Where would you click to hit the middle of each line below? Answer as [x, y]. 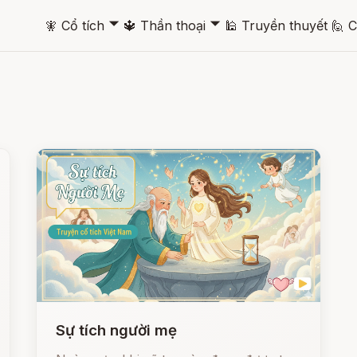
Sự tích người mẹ [117, 330]
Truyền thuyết [284, 25]
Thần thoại [173, 25]
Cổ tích [83, 25]
